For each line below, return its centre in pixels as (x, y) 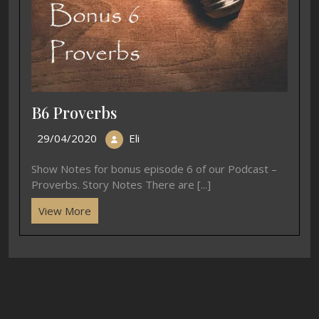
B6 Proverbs (74, 112)
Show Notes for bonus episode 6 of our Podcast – (154, 169)
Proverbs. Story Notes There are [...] (121, 184)
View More (65, 211)
